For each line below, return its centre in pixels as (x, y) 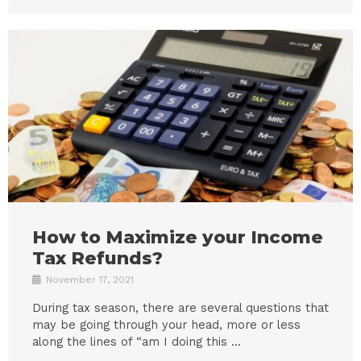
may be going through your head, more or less (166, 324)
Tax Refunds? (98, 257)
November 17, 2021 (88, 279)
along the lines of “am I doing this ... (137, 341)
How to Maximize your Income (178, 237)
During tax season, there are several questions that (180, 307)
